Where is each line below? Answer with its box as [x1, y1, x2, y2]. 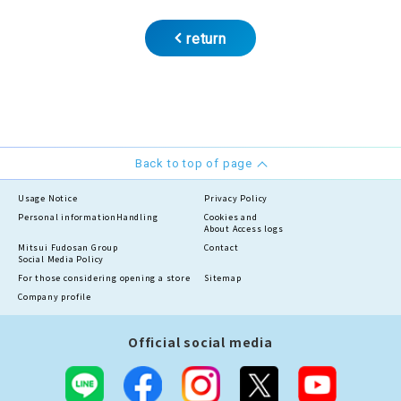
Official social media [128, 333, 273, 352]
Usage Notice [18, 192, 78, 205]
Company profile [18, 291, 91, 303]
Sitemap [204, 272, 242, 285]
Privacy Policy [204, 192, 269, 205]
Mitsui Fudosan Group [18, 242, 118, 254]
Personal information [18, 211, 117, 224]
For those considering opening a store [18, 272, 191, 285]
